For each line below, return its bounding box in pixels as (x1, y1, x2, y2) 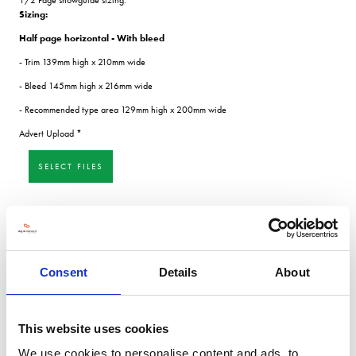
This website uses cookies (18, 321, 169, 335)
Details (158, 265, 198, 279)
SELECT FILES (38, 160, 103, 172)
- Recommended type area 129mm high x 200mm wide (19, 103, 226, 116)
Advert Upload (19, 126, 76, 140)
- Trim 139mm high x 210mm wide (19, 55, 145, 68)
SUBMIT (279, 216, 318, 228)
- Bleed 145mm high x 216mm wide (19, 79, 153, 92)
